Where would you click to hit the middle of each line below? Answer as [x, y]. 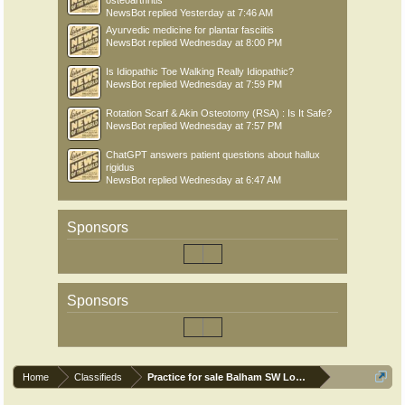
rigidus [120, 167]
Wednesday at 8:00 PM [231, 42]
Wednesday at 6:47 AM [231, 180]
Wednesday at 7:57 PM [231, 126]
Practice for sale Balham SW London [234, 377]
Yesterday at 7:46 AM [226, 13]
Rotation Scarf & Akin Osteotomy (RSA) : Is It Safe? [219, 113]
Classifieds [98, 377]
